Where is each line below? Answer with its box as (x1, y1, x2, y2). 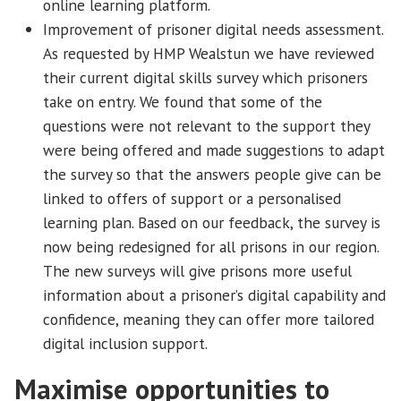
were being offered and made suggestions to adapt (43, 139, 385, 160)
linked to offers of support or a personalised (43, 187, 341, 209)
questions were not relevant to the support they (43, 115, 370, 136)
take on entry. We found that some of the (43, 90, 322, 112)
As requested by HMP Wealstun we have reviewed (43, 42, 374, 64)
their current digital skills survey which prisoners (43, 66, 368, 88)
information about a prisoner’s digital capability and (43, 284, 386, 305)
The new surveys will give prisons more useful (43, 260, 352, 281)
